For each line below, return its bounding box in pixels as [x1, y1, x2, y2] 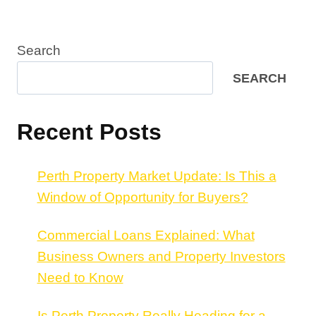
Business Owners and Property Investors [37, 248, 286, 264]
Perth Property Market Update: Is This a [37, 168, 276, 183]
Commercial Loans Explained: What [37, 227, 255, 243]
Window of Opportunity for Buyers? [37, 189, 248, 205]
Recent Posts [17, 119, 162, 145]
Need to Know [37, 269, 123, 285]
